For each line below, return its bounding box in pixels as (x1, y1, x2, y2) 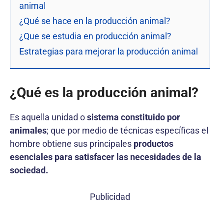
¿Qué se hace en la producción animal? (19, 15, 170, 26)
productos (134, 138, 173, 149)
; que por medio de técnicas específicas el (47, 125, 208, 136)
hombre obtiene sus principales (10, 138, 134, 149)
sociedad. (10, 165, 48, 175)
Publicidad (90, 191, 130, 202)
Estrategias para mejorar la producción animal (19, 46, 198, 56)
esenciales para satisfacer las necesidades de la (10, 151, 201, 162)
